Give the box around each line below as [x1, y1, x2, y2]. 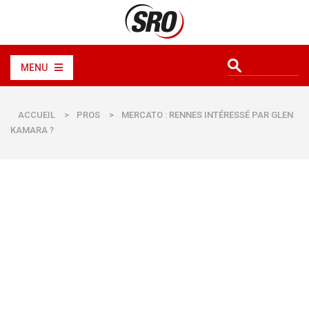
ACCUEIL [18, 110, 55, 120]
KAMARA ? [10, 125, 54, 135]
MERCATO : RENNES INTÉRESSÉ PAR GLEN [121, 110, 293, 120]
